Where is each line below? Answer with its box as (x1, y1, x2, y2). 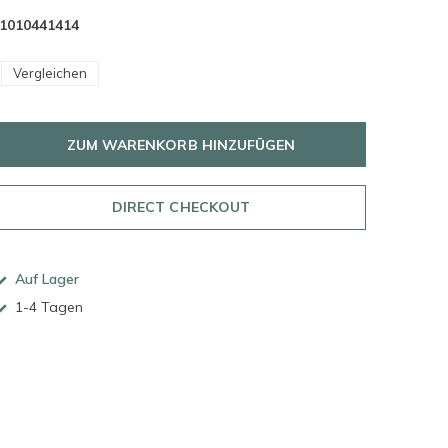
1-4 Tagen (11, 298, 83, 316)
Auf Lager (11, 270, 79, 288)
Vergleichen (13, 65, 87, 81)
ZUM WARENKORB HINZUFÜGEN (67, 135, 295, 154)
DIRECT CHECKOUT (112, 198, 250, 216)
